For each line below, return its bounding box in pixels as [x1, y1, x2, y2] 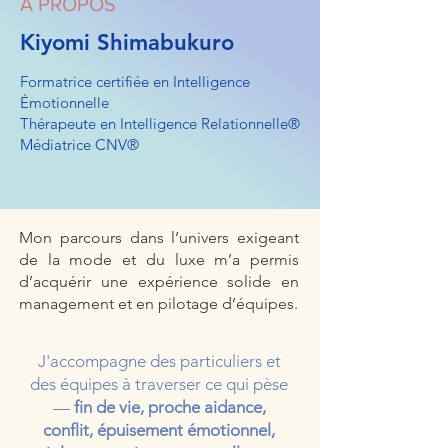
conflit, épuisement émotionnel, [43, 420, 275, 440]
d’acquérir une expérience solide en [19, 272, 299, 291]
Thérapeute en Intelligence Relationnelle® [20, 114, 300, 133]
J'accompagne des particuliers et [37, 351, 281, 371]
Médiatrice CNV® [20, 135, 151, 154]
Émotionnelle [20, 93, 113, 112]
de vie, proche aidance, [91, 397, 266, 417]
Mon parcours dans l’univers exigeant [19, 228, 299, 247]
